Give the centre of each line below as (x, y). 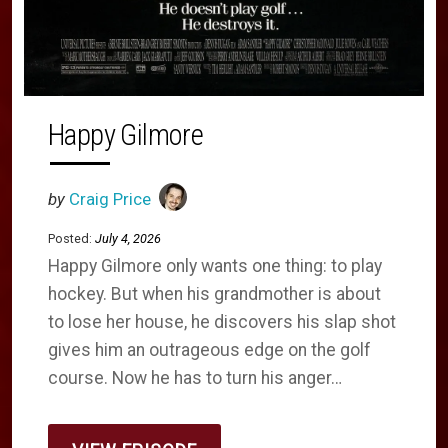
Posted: (70, 238)
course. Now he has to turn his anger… (195, 377)
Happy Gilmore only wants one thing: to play (215, 265)
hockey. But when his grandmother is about (214, 293)
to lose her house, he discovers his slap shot (222, 321)
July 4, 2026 (128, 238)
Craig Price (110, 198)
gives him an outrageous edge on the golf (209, 349)
